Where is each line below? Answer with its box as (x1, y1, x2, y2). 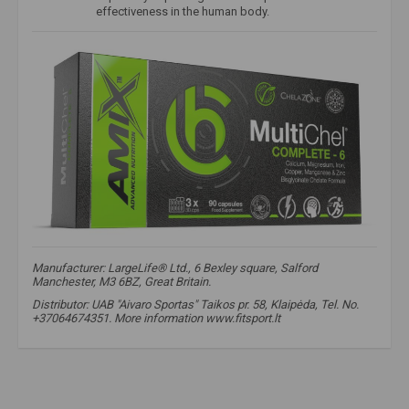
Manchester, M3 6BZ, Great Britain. (32, 275, 211, 289)
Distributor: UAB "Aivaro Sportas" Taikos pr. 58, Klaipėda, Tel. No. (32, 298, 359, 312)
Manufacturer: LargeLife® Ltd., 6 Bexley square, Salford (32, 261, 318, 276)
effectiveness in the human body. (96, 4, 269, 18)
